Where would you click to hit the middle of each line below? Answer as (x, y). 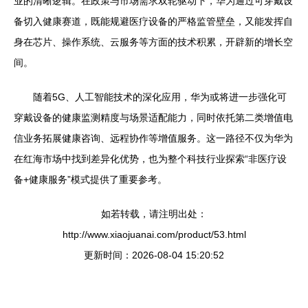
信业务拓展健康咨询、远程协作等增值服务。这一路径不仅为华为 (153, 138)
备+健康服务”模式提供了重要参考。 (90, 179)
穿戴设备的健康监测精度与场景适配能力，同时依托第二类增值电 (153, 118)
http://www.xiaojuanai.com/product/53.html (154, 234)
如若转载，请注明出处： (154, 214)
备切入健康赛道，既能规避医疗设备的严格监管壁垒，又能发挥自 (153, 21)
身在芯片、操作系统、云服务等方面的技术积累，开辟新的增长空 (153, 42)
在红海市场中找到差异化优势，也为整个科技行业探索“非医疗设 (150, 159)
